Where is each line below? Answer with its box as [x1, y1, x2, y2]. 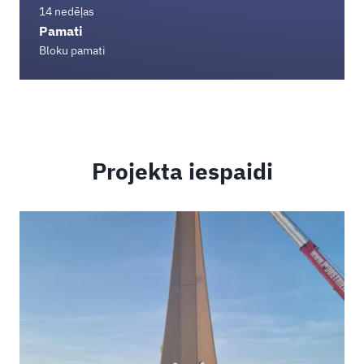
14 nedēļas [39, 3, 94, 19]
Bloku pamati [39, 42, 106, 58]
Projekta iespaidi [91, 155, 273, 186]
